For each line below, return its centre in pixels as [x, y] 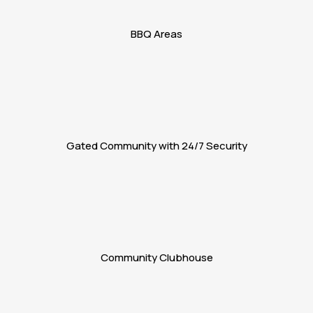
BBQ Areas [156, 34]
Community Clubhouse [156, 257]
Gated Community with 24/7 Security [156, 145]
